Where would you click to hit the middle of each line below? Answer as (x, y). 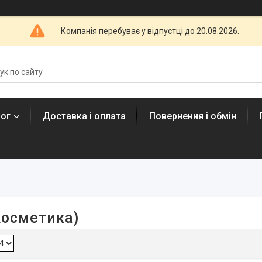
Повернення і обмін (193, 116)
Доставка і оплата (84, 116)
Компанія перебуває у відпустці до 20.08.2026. (150, 31)
